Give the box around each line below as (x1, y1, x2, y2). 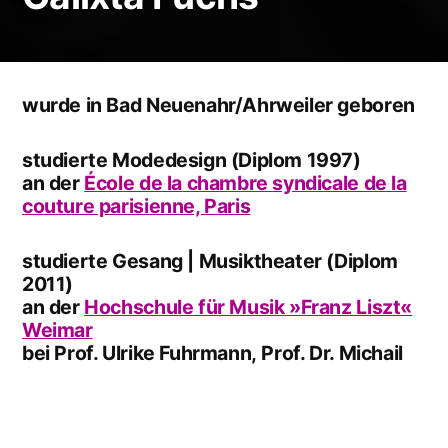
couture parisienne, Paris (22, 193, 251, 218)
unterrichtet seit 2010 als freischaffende (22, 418, 395, 443)
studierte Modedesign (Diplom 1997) (22, 147, 361, 172)
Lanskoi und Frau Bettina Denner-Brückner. (22, 363, 417, 388)
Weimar (22, 317, 93, 342)
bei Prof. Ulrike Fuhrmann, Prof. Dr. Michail (22, 340, 403, 365)
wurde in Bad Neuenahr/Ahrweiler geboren (22, 92, 415, 117)
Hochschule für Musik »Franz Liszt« (84, 294, 412, 319)
